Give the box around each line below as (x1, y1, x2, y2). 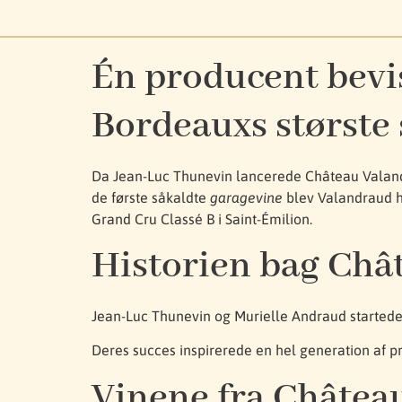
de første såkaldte (92, 188, 210, 205)
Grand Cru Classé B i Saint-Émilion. (92, 210, 312, 227)
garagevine (210, 188, 283, 205)
